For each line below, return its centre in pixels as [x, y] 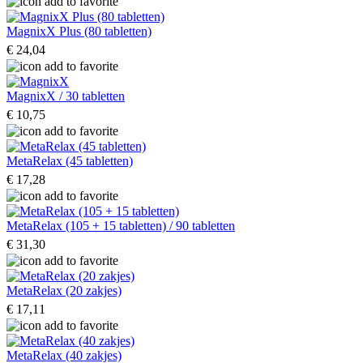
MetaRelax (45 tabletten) [70, 160]
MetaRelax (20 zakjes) [64, 290]
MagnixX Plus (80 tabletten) [79, 31]
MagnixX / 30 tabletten [66, 96]
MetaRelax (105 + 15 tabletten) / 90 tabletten [121, 225]
